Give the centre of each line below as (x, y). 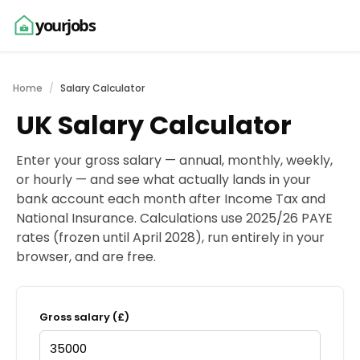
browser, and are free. (86, 257)
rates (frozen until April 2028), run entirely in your (170, 237)
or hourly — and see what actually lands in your (164, 180)
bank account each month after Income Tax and (171, 199)
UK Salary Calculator (154, 125)
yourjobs (65, 25)
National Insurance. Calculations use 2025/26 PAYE (174, 218)
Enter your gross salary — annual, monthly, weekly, (174, 160)
